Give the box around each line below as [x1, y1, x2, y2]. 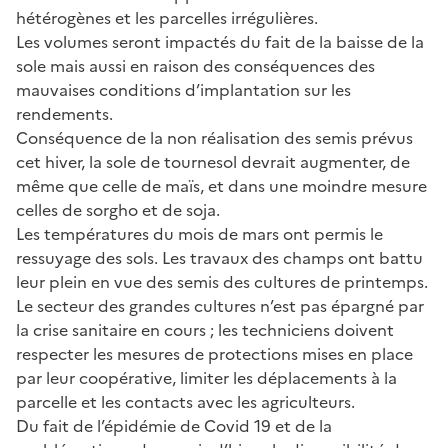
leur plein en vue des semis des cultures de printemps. [16, 269, 428, 294]
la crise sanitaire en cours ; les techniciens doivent [16, 317, 394, 342]
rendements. [16, 101, 113, 126]
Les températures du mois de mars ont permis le [16, 221, 383, 246]
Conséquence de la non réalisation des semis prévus [16, 125, 413, 150]
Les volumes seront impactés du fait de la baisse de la [16, 29, 424, 54]
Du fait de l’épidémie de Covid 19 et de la [16, 413, 332, 438]
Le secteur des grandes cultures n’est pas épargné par [16, 293, 424, 318]
